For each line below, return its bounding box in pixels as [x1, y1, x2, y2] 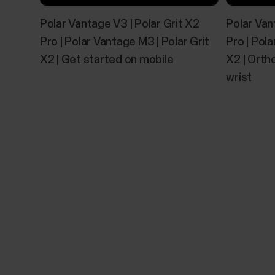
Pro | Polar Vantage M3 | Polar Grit [39, 36, 210, 48]
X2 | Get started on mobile [39, 53, 174, 66]
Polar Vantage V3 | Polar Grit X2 [39, 18, 199, 30]
